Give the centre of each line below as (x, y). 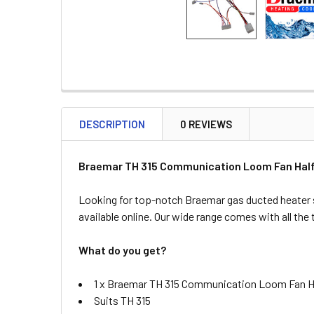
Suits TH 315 (122, 300)
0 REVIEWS (206, 124)
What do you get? (122, 250)
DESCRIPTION (112, 124)
